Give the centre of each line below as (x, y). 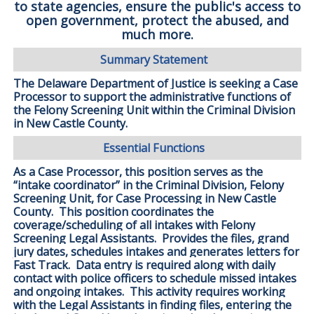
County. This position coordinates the (113, 212)
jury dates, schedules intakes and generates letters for (156, 252)
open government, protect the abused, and (157, 20)
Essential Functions (154, 148)
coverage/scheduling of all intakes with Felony (134, 225)
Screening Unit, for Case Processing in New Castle (144, 199)
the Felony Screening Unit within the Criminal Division (154, 110)
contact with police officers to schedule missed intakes (155, 279)
